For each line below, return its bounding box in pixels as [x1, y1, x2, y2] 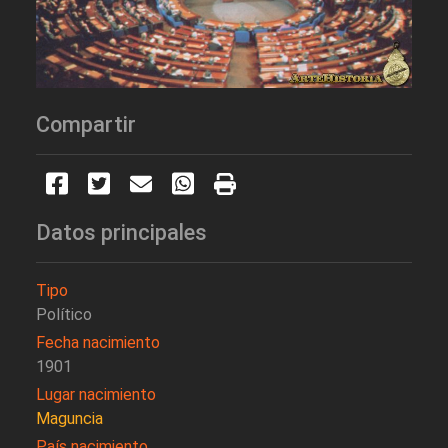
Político [36, 305, 92, 325]
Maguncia [36, 409, 103, 429]
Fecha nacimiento [36, 333, 160, 353]
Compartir [36, 112, 136, 138]
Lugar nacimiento [36, 385, 156, 405]
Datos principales [36, 220, 207, 246]
